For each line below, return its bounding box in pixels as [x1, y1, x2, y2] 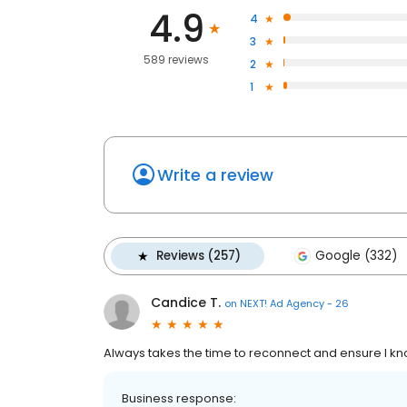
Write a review [157, 164, 273, 187]
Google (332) [315, 247, 397, 265]
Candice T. [151, 293, 221, 313]
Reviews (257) [156, 247, 241, 265]
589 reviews [144, 52, 210, 68]
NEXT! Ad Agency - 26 [240, 295, 349, 311]
